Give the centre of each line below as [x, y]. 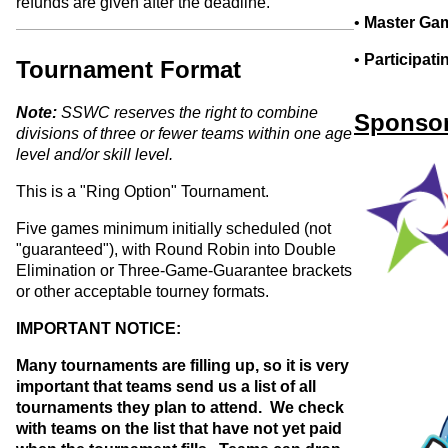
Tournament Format [128, 70]
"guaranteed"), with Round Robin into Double [176, 250]
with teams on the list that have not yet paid [179, 429]
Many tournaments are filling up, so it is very [182, 366]
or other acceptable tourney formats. [142, 292]
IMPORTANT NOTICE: [98, 329]
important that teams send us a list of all [166, 387]
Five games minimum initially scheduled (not [173, 229]
